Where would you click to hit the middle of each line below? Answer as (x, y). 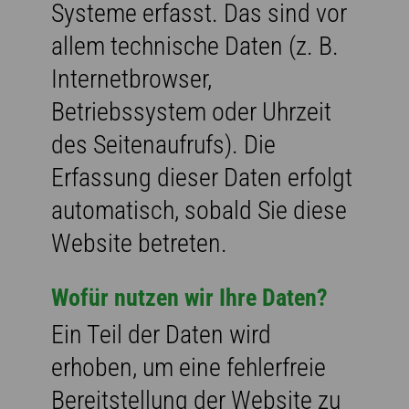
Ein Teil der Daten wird (161, 334)
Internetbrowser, (131, 79)
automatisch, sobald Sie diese (199, 210)
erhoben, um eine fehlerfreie (189, 367)
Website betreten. (139, 243)
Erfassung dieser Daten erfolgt (202, 177)
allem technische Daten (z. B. (195, 46)
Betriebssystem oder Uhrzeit (191, 111)
